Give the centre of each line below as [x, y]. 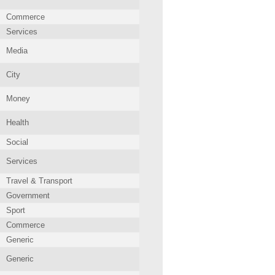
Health [17, 122]
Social [17, 142]
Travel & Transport [39, 181]
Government [28, 196]
